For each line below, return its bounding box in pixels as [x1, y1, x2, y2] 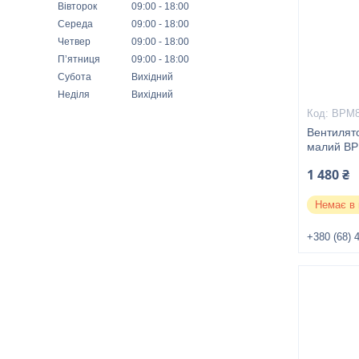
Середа [58, 18, 93, 30]
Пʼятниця [58, 54, 100, 65]
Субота [58, 71, 91, 83]
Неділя [58, 89, 90, 100]
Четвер [58, 36, 91, 47]
